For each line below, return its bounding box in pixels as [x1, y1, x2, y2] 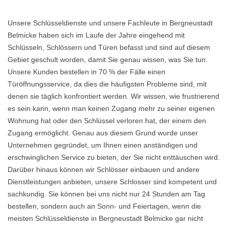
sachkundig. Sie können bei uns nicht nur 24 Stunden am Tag [8, 190, 205, 198]
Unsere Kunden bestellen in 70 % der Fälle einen [8, 68, 165, 76]
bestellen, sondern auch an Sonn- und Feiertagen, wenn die [8, 202, 201, 210]
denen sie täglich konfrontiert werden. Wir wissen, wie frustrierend [8, 92, 219, 100]
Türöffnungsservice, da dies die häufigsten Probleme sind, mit [8, 80, 207, 88]
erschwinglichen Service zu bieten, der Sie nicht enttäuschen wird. [8, 153, 220, 161]
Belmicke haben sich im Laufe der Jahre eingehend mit [8, 31, 185, 39]
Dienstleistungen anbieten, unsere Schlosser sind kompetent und [8, 178, 217, 186]
